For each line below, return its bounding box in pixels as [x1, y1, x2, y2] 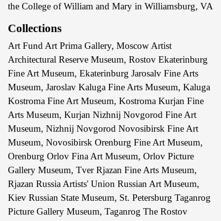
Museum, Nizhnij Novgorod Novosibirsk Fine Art [8, 123, 198, 134]
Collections [8, 22, 62, 35]
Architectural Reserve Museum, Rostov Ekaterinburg [8, 54, 208, 65]
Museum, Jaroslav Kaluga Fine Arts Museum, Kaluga [8, 82, 210, 92]
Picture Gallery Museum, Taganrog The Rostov [8, 206, 187, 217]
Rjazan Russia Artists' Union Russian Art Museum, [8, 179, 199, 189]
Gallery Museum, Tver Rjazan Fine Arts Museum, [8, 165, 197, 175]
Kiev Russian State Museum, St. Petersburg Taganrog [8, 192, 211, 203]
